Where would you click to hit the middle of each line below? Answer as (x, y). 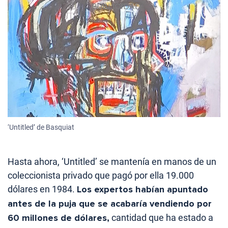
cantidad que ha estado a (161, 218)
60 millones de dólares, (59, 218)
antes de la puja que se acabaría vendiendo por (110, 204)
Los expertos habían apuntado (142, 190)
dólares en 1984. (42, 189)
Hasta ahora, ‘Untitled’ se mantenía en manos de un (112, 162)
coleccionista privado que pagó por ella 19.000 (101, 176)
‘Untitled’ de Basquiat (41, 127)
